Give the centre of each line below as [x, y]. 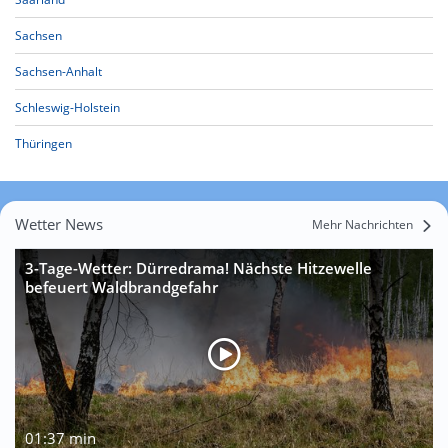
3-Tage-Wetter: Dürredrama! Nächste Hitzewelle [198, 268]
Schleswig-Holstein [67, 107]
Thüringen [43, 143]
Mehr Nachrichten [362, 224]
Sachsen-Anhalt [58, 71]
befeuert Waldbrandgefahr [121, 287]
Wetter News [59, 224]
